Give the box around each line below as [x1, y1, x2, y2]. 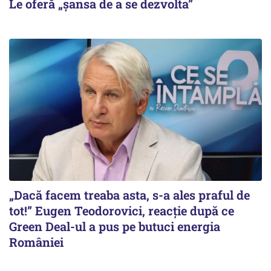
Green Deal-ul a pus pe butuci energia [9, 218, 220, 234]
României [9, 233, 64, 250]
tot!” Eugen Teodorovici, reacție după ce [9, 202, 234, 218]
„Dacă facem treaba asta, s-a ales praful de [9, 186, 250, 203]
